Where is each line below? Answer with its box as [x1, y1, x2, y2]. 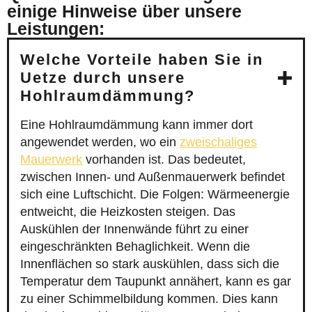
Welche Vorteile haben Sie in [20, 51, 263, 69]
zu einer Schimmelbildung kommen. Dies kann [20, 292, 278, 306]
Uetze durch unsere [20, 69, 185, 87]
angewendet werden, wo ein [20, 135, 180, 150]
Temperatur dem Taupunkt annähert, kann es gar [20, 274, 291, 289]
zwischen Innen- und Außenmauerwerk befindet [20, 170, 285, 185]
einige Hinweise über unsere [7, 1, 242, 22]
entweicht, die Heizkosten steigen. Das [20, 205, 235, 219]
